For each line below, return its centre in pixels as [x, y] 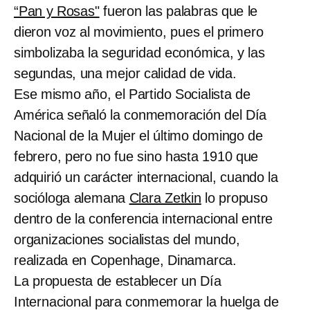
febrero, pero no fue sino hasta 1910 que [136, 156]
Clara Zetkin [165, 198]
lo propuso [234, 198]
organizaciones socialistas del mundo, [127, 239]
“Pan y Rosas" [57, 11]
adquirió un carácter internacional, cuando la [146, 177]
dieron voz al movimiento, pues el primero [139, 31]
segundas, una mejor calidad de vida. [125, 73]
